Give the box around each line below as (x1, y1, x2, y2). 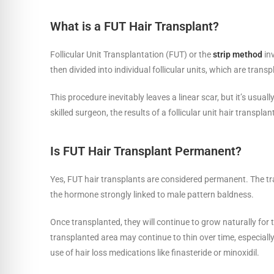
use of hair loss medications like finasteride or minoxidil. (50, 247, 259, 257)
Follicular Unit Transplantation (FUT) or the (50, 49, 213, 59)
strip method (213, 49, 262, 59)
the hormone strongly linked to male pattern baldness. (50, 189, 256, 199)
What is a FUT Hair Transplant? (50, 18, 222, 34)
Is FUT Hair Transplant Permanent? (50, 143, 248, 158)
